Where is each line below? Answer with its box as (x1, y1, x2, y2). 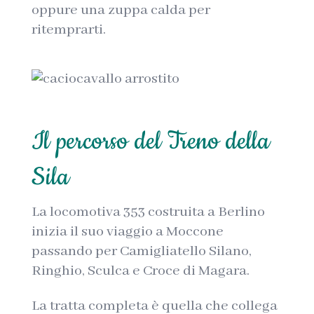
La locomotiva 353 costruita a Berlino (31, 203, 265, 221)
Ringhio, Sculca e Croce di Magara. (31, 262, 250, 280)
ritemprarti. (31, 21, 106, 39)
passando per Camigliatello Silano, (31, 243, 252, 260)
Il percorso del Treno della (31, 125, 269, 158)
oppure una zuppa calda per (31, 1, 210, 19)
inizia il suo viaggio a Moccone (31, 223, 224, 240)
